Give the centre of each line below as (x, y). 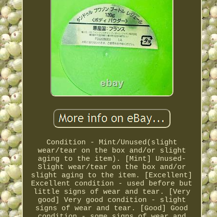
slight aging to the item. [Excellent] (112, 176)
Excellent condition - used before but (112, 184)
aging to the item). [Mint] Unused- (112, 159)
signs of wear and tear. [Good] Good (112, 209)
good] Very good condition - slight (112, 201)
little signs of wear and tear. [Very (112, 192)
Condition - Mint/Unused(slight (112, 143)
